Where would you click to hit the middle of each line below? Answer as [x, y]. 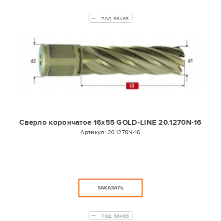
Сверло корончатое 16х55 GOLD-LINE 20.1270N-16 [110, 123]
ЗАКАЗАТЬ [110, 188]
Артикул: [94, 132]
